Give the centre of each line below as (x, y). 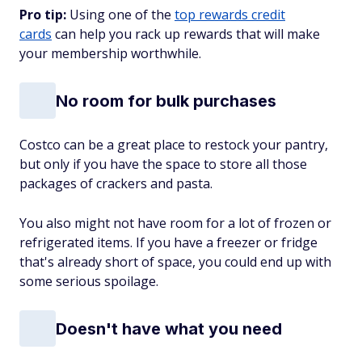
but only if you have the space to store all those (163, 164)
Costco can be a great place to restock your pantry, (174, 145)
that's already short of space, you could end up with (175, 262)
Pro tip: (43, 15)
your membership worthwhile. (110, 53)
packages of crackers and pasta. (116, 183)
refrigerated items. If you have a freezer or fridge (168, 242)
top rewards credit (230, 15)
